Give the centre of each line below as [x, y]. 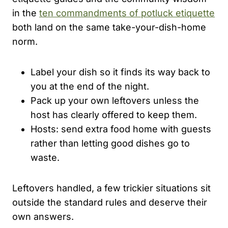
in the [26, 13]
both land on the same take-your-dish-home [109, 27]
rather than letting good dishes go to [110, 143]
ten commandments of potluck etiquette [127, 13]
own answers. [43, 216]
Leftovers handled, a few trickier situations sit [111, 188]
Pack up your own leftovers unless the [115, 100]
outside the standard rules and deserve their [110, 202]
